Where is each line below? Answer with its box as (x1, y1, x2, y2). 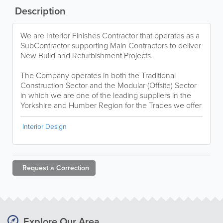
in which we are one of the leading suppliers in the (20, 89, 191, 101)
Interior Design (22, 121, 67, 132)
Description (12, 3, 65, 18)
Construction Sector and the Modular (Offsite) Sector (20, 79, 197, 91)
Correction (56, 162, 89, 173)
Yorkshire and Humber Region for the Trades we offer (20, 99, 202, 111)
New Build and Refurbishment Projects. (20, 49, 153, 61)
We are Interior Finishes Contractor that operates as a (20, 29, 200, 41)
